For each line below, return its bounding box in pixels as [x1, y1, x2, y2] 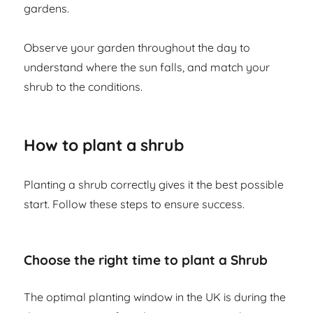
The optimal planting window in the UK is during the [24, 290, 286, 305]
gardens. [24, 1, 70, 16]
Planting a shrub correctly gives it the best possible [24, 177, 284, 192]
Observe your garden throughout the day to [24, 41, 251, 55]
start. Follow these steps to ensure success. [24, 197, 245, 212]
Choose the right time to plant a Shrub [24, 252, 268, 269]
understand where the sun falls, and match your [24, 60, 270, 75]
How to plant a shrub [24, 135, 184, 156]
